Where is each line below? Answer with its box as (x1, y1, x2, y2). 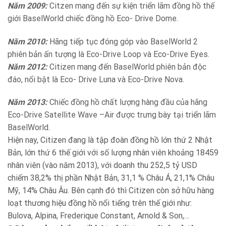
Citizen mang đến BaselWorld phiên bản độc (47, 62, 206, 72)
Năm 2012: (8, 62, 47, 72)
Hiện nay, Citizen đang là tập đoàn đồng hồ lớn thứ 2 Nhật (8, 135, 212, 145)
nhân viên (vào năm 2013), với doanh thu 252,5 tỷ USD (8, 160, 197, 171)
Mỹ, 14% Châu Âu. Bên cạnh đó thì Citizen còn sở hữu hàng (8, 186, 214, 196)
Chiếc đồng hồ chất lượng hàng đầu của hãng (47, 97, 207, 107)
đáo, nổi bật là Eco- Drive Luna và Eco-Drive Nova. (8, 74, 184, 84)
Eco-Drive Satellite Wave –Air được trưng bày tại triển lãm (8, 110, 216, 120)
